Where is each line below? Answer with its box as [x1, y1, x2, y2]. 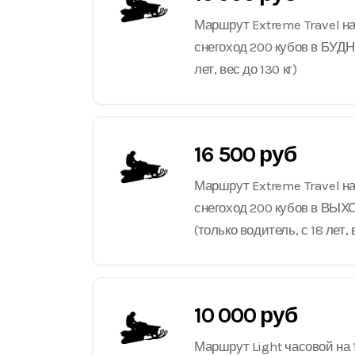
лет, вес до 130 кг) [194, 61, 297, 77]
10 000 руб [194, 302, 297, 328]
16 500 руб [194, 141, 296, 167]
